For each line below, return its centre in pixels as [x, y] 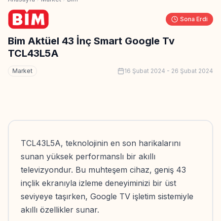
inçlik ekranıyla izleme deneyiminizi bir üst [98, 183]
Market [22, 71]
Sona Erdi [194, 19]
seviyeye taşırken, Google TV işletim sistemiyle [107, 197]
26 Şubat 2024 [192, 71]
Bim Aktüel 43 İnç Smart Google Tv [91, 41]
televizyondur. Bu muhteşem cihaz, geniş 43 [103, 170]
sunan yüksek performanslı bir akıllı [88, 157]
